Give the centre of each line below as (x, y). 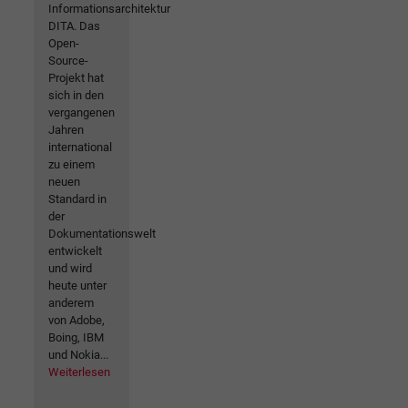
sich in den (76, 95)
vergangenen (82, 112)
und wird (70, 268)
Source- (68, 60)
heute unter (77, 285)
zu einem (71, 164)
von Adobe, (76, 320)
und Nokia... (78, 354)
